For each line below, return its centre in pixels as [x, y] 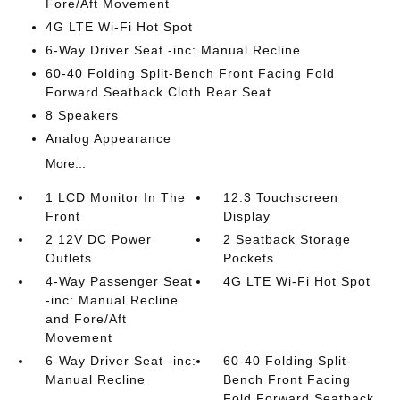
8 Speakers [82, 115]
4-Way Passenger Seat [119, 281]
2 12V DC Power [98, 239]
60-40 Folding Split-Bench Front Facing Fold [190, 73]
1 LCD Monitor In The [115, 197]
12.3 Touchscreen [281, 197]
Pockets [249, 258]
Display [247, 216]
